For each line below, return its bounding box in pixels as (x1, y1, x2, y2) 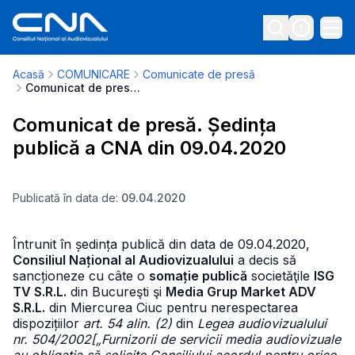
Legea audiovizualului (197, 315, 326, 331)
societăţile (247, 268, 314, 284)
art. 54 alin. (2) (83, 315, 172, 331)
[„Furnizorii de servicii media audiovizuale (91, 331, 341, 347)
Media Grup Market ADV (166, 284, 316, 300)
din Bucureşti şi (67, 284, 166, 300)
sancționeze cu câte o (13, 268, 149, 284)
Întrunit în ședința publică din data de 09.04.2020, (13, 236, 310, 252)
